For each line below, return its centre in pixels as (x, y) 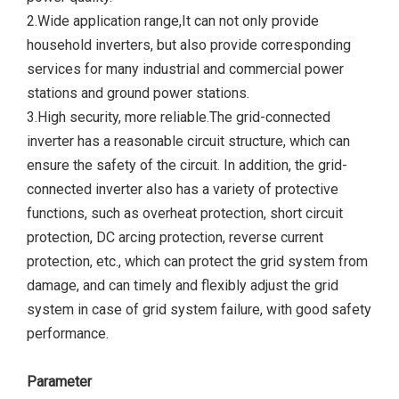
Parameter (59, 382)
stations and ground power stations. (138, 93)
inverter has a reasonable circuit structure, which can (188, 141)
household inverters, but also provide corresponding (189, 45)
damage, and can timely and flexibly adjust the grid (183, 285)
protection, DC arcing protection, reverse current (175, 237)
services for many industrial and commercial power (185, 69)
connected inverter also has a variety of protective (183, 189)
